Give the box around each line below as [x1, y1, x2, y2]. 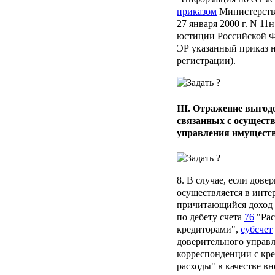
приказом [177, 6, 217, 18]
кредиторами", [177, 223, 241, 235]
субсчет [241, 223, 273, 235]
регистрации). [177, 55, 236, 67]
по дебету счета [177, 211, 244, 223]
